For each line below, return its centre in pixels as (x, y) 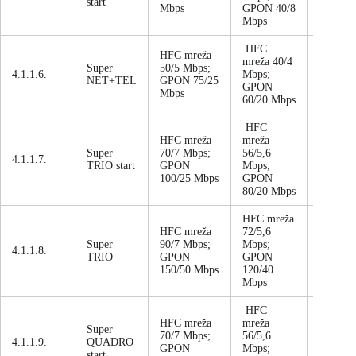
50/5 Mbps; (185, 68)
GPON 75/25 (189, 81)
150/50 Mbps (189, 270)
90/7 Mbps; (185, 245)
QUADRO (110, 342)
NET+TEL (112, 81)
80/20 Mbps (269, 192)
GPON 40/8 (269, 9)
